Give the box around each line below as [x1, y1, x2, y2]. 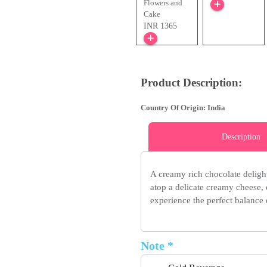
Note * [141, 239, 173, 253]
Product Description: [141, 76, 242, 89]
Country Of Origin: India [141, 103, 225, 113]
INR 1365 [144, 21, 177, 31]
